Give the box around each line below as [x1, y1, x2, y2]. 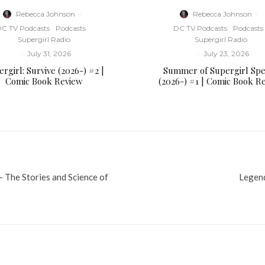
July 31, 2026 [27, 49, 71, 59]
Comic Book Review [5, 75, 83, 88]
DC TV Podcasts [173, 24, 227, 33]
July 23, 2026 [203, 49, 249, 59]
